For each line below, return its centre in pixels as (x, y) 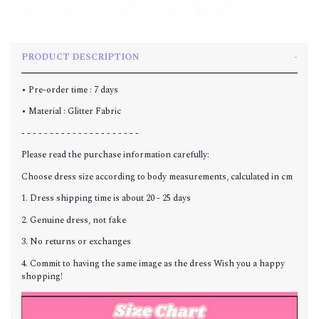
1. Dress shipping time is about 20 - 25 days (106, 199)
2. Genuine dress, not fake (74, 220)
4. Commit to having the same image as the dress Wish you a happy (153, 263)
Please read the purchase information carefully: (115, 155)
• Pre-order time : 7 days (70, 90)
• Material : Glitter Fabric (72, 112)
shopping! (42, 276)
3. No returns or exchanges (76, 242)
